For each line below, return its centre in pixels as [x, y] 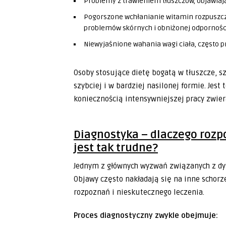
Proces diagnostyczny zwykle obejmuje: [146, 215]
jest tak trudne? [116, 148]
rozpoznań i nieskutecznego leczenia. [139, 192]
